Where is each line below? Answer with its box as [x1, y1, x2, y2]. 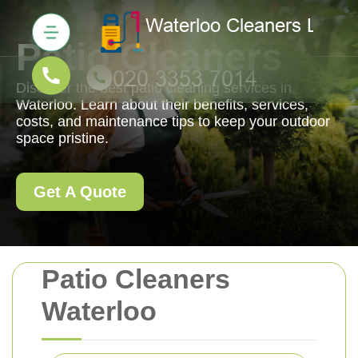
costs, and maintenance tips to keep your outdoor [16, 113, 330, 129]
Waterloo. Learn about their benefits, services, [16, 97, 308, 113]
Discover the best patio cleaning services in [16, 80, 292, 96]
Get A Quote [34, 183, 126, 201]
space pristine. [16, 130, 109, 146]
